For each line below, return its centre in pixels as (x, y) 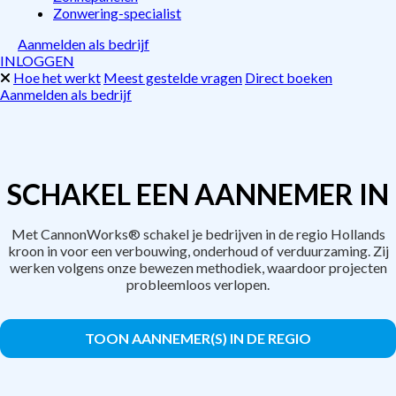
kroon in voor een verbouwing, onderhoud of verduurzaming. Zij (198, 251)
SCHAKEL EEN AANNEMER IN (198, 194)
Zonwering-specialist (117, 13)
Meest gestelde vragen (173, 77)
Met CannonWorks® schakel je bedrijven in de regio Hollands (198, 234)
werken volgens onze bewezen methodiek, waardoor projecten (198, 267)
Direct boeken (289, 77)
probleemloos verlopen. (198, 284)
